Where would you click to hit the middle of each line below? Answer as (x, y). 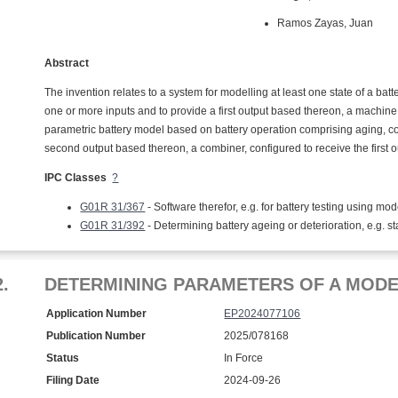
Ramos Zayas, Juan (326, 23)
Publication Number (96, 336)
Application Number (97, 314)
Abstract (67, 63)
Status (63, 358)
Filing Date (73, 380)
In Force (244, 358)
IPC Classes (76, 178)
